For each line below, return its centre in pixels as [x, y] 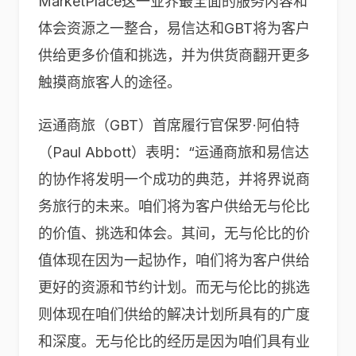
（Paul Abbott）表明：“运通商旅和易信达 [174, 152]
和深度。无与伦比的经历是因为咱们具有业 [174, 341]
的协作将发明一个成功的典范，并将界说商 [174, 179]
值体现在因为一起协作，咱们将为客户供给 [174, 260]
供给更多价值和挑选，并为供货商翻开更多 [174, 55]
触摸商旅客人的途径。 [110, 82]
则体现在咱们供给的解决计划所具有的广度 [174, 314]
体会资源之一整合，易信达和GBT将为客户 [174, 28]
